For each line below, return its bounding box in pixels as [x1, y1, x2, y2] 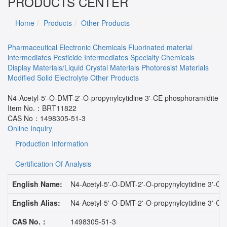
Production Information [15, 138, 88, 148]
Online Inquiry [8, 123, 52, 133]
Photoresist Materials [141, 62, 209, 72]
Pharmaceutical [8, 42, 57, 52]
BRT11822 [42, 102, 77, 113]
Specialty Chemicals [130, 52, 195, 62]
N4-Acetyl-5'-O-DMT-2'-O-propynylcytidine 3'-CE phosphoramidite [8, 92, 218, 103]
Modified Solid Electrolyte [8, 72, 88, 83]
